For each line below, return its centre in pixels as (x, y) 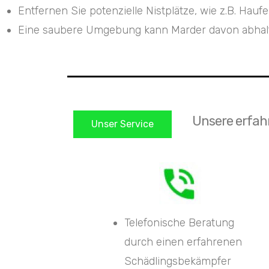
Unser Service (122, 124)
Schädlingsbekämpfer (178, 261)
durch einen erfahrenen (183, 242)
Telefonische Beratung (179, 222)
